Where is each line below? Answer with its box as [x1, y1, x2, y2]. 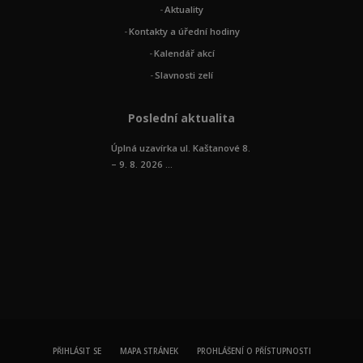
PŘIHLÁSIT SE [52, 346, 101, 357]
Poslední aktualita [128, 110, 235, 126]
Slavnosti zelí [155, 69, 213, 81]
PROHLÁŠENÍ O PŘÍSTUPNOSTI [196, 346, 311, 357]
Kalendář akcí [153, 47, 215, 59]
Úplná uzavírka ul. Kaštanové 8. [111, 142, 250, 154]
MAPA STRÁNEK [119, 346, 178, 357]
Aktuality [164, 3, 203, 15]
